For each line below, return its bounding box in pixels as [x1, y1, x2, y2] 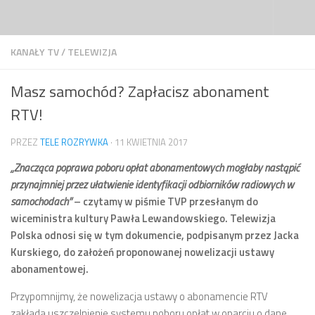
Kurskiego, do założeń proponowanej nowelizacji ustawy [11, 244, 274, 260]
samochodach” [11, 193, 72, 210]
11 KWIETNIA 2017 [115, 135, 188, 149]
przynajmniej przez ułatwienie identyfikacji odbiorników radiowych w [11, 176, 294, 193]
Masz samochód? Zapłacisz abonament [11, 79, 269, 103]
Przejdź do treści [19, 13, 101, 30]
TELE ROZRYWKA [40, 135, 108, 149]
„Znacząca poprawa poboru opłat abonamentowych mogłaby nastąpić [11, 160, 300, 176]
